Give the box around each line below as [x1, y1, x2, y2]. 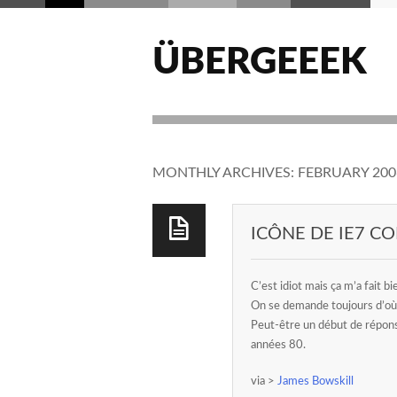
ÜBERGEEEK [152, 43, 367, 81]
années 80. [251, 339, 306, 351]
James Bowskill [277, 376, 354, 387]
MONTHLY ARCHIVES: [152, 166, 298, 180]
